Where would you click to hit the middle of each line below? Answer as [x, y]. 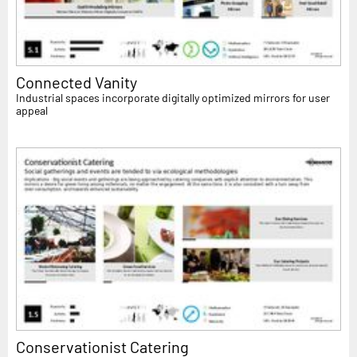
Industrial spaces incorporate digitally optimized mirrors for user [173, 97]
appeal [32, 110]
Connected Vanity [76, 82]
